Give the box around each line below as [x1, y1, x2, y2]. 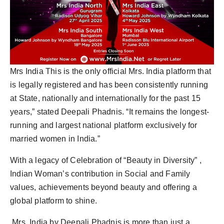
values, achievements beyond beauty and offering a [10, 183, 197, 192]
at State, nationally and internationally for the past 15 [10, 94, 201, 103]
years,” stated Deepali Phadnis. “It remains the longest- [10, 107, 209, 116]
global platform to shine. [10, 196, 97, 205]
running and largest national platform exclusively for [10, 121, 197, 130]
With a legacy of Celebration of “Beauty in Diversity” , [10, 156, 202, 165]
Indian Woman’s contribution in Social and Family [10, 169, 190, 178]
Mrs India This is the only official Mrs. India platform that [10, 67, 211, 76]
